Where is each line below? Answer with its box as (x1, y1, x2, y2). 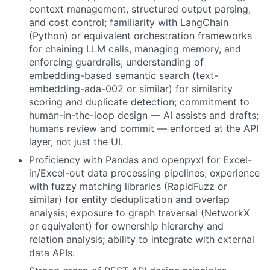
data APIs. (29, 246, 75, 259)
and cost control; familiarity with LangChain (29, 16, 228, 28)
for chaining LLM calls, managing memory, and (29, 42, 241, 55)
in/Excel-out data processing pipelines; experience (29, 166, 260, 179)
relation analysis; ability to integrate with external (29, 233, 254, 245)
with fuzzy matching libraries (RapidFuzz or (29, 180, 227, 192)
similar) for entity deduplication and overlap (29, 193, 230, 206)
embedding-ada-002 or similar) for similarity (29, 82, 233, 95)
